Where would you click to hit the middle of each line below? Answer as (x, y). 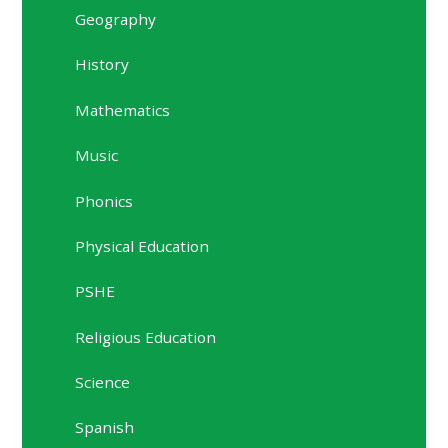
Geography (116, 19)
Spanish (105, 427)
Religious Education (146, 336)
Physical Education (142, 245)
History (102, 64)
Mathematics (123, 109)
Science (103, 381)
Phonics (104, 200)
